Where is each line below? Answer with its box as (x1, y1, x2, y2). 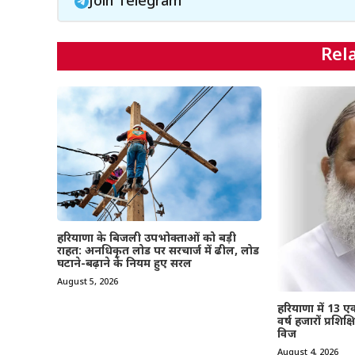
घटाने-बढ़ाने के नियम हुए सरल (57, 257, 192, 273)
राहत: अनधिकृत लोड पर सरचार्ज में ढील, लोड (57, 244, 259, 260)
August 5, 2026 (57, 277, 118, 288)
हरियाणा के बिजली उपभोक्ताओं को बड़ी (57, 231, 236, 247)
